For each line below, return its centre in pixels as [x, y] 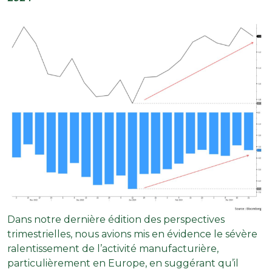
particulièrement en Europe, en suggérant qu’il [123, 263]
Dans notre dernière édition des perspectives [116, 219]
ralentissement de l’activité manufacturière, [113, 248]
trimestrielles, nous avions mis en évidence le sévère [132, 234]
